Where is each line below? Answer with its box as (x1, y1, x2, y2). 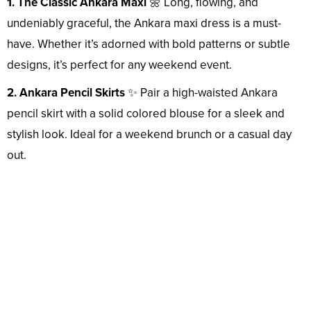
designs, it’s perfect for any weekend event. (7, 58, 232, 73)
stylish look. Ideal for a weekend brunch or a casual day (7, 127, 292, 142)
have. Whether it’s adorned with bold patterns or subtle (7, 37, 290, 52)
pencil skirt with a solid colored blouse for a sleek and (7, 106, 285, 121)
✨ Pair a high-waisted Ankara (125, 85, 278, 101)
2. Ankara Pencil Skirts (7, 85, 125, 101)
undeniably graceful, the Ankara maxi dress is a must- (7, 16, 281, 31)
